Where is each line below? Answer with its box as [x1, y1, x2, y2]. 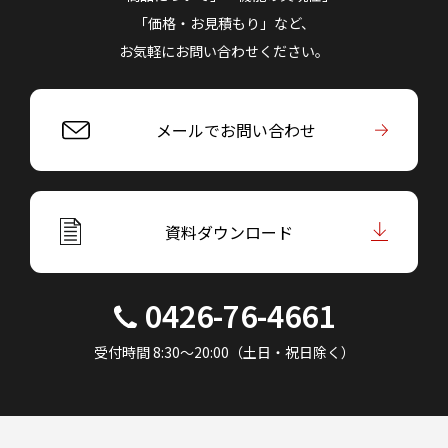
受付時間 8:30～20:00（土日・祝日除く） [93, 342, 355, 363]
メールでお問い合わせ [155, 118, 316, 143]
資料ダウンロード [164, 220, 293, 245]
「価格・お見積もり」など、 [133, 13, 315, 34]
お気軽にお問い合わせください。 [119, 41, 329, 62]
